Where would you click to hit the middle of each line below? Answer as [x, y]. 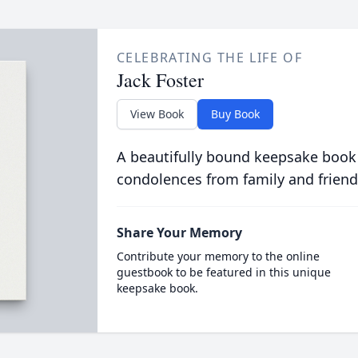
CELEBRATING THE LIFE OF [209, 58]
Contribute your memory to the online [218, 256]
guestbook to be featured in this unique [223, 272]
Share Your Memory [179, 233]
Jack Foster [160, 80]
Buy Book [235, 114]
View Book [157, 114]
